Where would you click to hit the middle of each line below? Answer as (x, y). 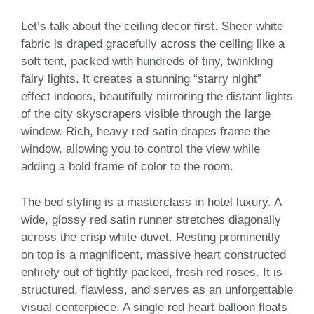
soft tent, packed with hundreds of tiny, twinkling (147, 62)
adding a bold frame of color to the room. (127, 167)
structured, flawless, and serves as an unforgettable (157, 289)
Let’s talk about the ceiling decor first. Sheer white (152, 27)
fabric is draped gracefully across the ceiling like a (153, 44)
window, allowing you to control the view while (141, 149)
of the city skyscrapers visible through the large (146, 114)
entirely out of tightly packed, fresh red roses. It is (152, 272)
